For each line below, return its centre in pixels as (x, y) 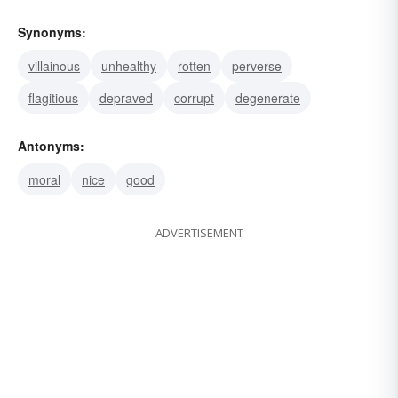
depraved (126, 97)
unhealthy (129, 65)
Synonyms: (52, 32)
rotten (194, 65)
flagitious (53, 97)
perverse (257, 65)
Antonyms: (51, 145)
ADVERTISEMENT (199, 232)
